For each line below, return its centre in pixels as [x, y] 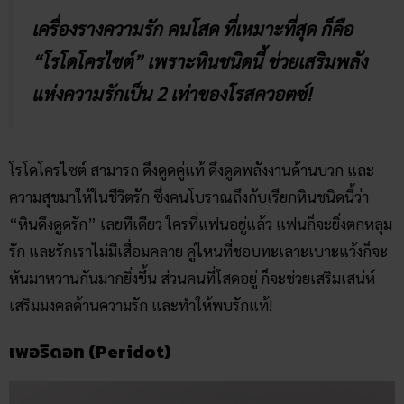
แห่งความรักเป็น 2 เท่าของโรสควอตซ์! [171, 91]
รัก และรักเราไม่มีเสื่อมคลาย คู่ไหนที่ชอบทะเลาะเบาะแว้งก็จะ [198, 248]
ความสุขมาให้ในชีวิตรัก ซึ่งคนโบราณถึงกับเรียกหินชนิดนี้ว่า [189, 194]
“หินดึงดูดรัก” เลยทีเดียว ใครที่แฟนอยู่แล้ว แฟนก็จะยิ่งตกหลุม [201, 221]
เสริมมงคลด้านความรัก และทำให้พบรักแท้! [141, 303]
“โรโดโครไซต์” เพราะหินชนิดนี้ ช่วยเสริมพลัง [199, 59]
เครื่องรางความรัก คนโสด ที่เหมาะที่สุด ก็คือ [192, 26]
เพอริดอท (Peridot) [92, 350]
